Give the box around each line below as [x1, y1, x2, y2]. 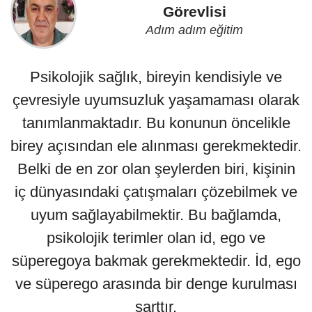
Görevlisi [162, 3, 226, 20]
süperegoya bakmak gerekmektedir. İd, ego [11, 252, 301, 270]
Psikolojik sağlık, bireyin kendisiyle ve [30, 68, 282, 86]
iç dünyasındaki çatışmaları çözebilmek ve [15, 183, 297, 201]
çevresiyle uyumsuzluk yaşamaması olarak [13, 91, 299, 109]
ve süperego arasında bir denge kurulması [15, 275, 297, 293]
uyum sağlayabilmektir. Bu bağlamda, [31, 206, 281, 224]
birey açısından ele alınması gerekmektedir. [10, 137, 302, 155]
